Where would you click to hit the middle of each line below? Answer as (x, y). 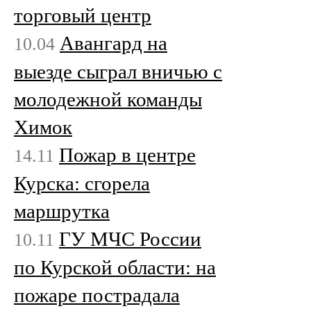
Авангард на (114, 43)
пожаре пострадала (97, 295)
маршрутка (62, 211)
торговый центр (83, 15)
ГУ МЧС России (130, 238)
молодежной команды (108, 99)
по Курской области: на (115, 267)
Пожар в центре (127, 154)
